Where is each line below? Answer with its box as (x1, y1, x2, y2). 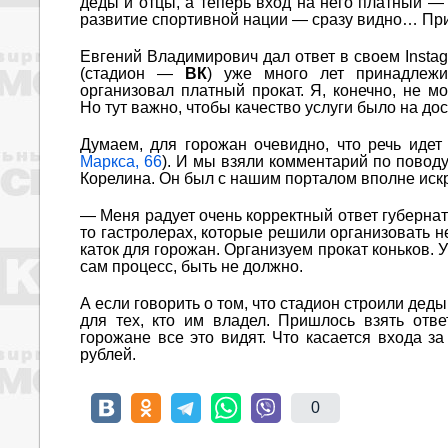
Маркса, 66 (80, 153, 162, 171)
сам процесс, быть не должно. (80, 258, 303, 276)
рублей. (80, 346, 136, 364)
